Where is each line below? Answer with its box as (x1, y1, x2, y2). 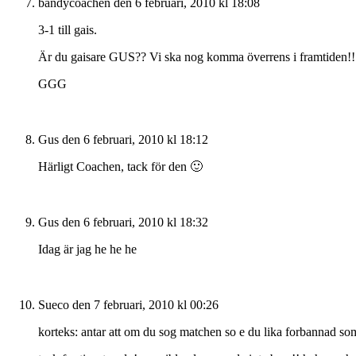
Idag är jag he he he (38, 242, 137, 256)
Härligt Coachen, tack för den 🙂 (38, 159, 203, 173)
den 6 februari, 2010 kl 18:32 (62, 215, 208, 229)
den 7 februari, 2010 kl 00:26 (72, 297, 219, 311)
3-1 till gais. (38, 22, 97, 37)
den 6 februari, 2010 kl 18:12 (62, 132, 208, 146)
